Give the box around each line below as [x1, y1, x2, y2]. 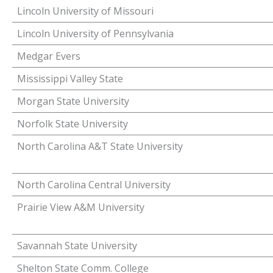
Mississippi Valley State [17, 72, 123, 85]
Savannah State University [17, 239, 137, 252]
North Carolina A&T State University [17, 140, 183, 153]
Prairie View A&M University [17, 200, 144, 214]
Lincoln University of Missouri [17, 4, 154, 18]
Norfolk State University [17, 117, 128, 130]
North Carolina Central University [17, 178, 171, 191]
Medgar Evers [17, 49, 80, 63]
